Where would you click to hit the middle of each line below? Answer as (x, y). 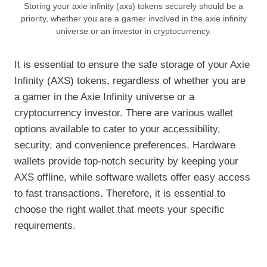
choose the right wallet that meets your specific (119, 210)
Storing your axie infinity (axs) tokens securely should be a (133, 7)
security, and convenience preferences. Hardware (125, 145)
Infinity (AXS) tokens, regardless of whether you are (130, 81)
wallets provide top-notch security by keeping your (126, 162)
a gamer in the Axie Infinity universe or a (104, 97)
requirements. (45, 226)
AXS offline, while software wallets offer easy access (132, 178)
